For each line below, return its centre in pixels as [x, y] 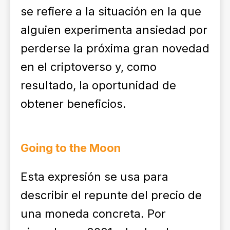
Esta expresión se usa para [94, 177]
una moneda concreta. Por [93, 214]
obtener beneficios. [73, 104]
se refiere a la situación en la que [111, 11]
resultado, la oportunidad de [98, 85]
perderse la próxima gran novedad [115, 48]
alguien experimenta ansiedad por [114, 30]
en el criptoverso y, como [89, 67]
